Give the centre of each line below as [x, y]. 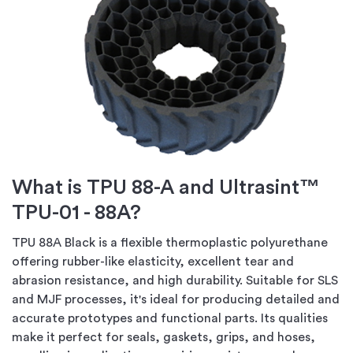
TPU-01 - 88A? [76, 212]
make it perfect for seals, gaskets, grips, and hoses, [163, 337]
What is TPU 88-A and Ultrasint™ [166, 187]
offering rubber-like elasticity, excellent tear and [153, 261]
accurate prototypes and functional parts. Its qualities [170, 318]
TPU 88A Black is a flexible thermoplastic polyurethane [170, 242]
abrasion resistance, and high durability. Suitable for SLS [175, 280]
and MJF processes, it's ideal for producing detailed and [176, 299]
